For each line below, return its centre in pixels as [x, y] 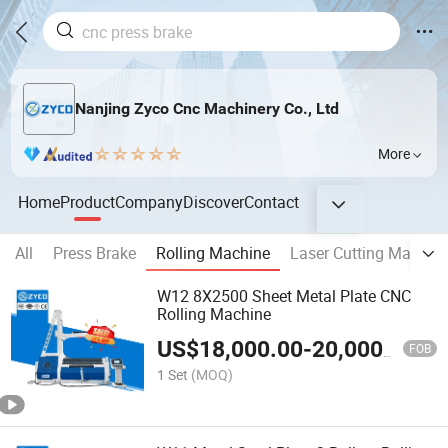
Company [149, 201]
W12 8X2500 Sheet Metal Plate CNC [284, 296]
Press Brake [94, 253]
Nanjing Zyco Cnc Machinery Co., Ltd [206, 109]
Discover [214, 201]
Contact [272, 201]
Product [88, 201]
